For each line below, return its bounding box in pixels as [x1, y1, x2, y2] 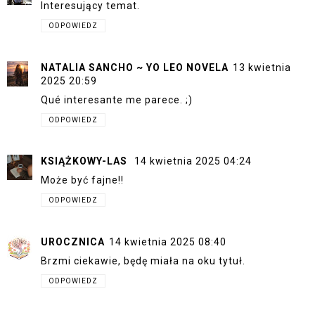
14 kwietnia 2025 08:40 [109, 236, 226, 247]
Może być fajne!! [41, 174, 124, 186]
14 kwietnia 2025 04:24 [134, 155, 252, 167]
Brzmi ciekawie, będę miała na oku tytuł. [41, 255, 245, 266]
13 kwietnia [233, 61, 291, 73]
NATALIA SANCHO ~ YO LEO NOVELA [41, 61, 229, 73]
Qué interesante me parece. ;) [41, 94, 193, 105]
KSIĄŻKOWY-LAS [41, 155, 130, 167]
